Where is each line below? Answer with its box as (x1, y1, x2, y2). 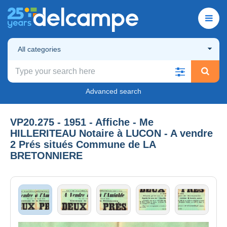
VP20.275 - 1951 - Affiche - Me (10, 116, 154, 128)
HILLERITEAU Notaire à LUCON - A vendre (10, 127, 213, 139)
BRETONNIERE (10, 149, 83, 161)
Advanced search (86, 87, 141, 95)
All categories (18, 45, 61, 53)
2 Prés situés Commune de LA (10, 138, 156, 150)
